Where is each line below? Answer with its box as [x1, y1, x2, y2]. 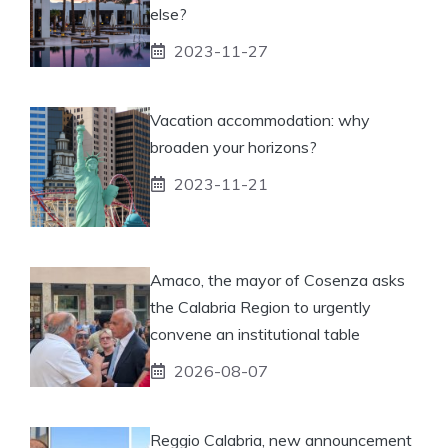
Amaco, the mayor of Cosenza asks [150, 269, 405, 290]
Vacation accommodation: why [150, 109, 370, 130]
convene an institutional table [150, 323, 360, 344]
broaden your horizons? [150, 136, 317, 157]
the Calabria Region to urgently [150, 296, 371, 317]
